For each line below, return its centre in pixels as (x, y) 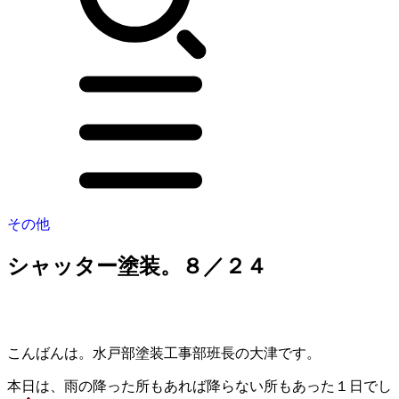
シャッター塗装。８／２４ (137, 266)
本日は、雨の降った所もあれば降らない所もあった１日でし (199, 386)
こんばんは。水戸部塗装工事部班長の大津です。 (164, 353)
